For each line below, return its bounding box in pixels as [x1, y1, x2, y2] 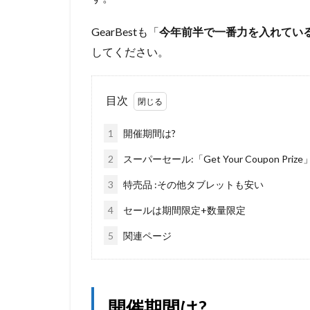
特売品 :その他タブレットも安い [121, 179, 264, 190]
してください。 [91, 45, 169, 58]
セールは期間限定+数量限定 [121, 204, 246, 216]
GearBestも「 [91, 25, 159, 38]
